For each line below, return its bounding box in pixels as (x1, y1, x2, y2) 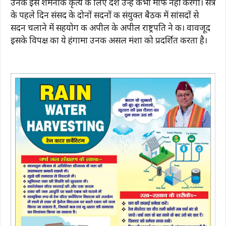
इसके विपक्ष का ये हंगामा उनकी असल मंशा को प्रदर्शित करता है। (11, 35, 207, 47)
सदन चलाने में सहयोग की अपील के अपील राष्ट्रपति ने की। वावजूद (11, 23, 210, 34)
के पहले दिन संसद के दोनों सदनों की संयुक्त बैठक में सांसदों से (11, 10, 199, 22)
